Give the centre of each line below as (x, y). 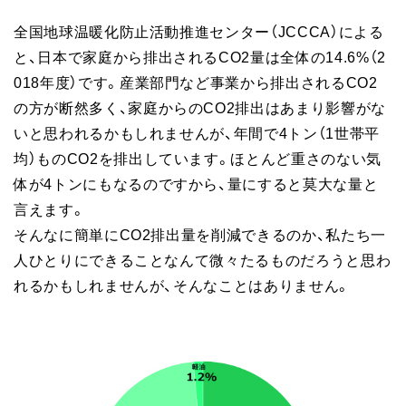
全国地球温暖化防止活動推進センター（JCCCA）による (199, 31)
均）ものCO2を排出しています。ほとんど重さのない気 (198, 158)
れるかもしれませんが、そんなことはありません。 (182, 285)
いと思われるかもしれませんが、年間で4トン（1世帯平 (197, 133)
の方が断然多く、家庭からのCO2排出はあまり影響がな (200, 107)
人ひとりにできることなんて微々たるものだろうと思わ (203, 260)
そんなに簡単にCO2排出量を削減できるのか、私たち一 (200, 234)
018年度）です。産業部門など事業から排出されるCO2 (196, 82)
